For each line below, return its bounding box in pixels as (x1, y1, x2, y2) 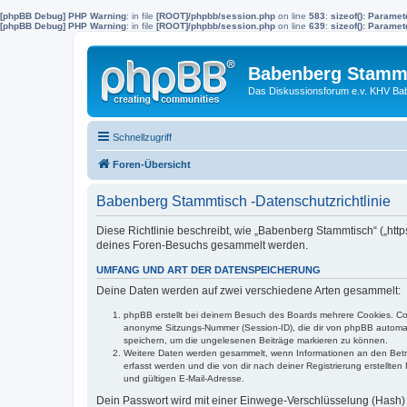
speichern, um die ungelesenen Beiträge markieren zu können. (124, 334, 388, 345)
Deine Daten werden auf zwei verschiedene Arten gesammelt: (96, 283, 401, 297)
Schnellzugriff (113, 131, 172, 143)
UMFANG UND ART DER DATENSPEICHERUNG (96, 263, 321, 275)
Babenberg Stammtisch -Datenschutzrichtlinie (96, 193, 391, 209)
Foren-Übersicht (113, 158, 191, 170)
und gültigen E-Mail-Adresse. (124, 372, 244, 383)
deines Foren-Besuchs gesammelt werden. (96, 238, 308, 252)
